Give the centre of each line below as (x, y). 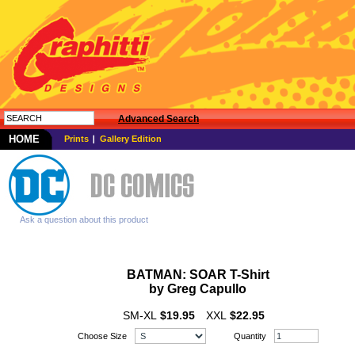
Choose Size (102, 336)
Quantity (250, 336)
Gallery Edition (131, 139)
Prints (76, 139)
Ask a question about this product (84, 219)
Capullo (223, 289)
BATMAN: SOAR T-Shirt (198, 275)
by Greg (174, 289)
